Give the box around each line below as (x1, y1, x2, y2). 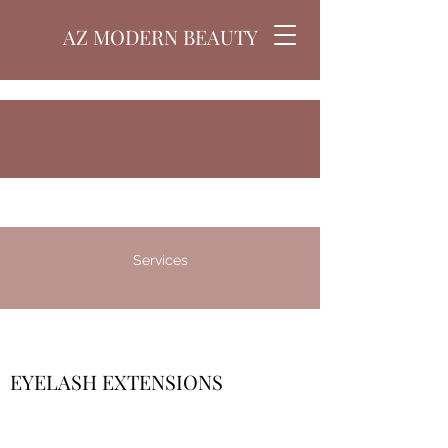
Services (132, 252, 188, 268)
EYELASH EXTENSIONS (10, 368, 223, 395)
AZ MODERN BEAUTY (62, 23, 258, 50)
